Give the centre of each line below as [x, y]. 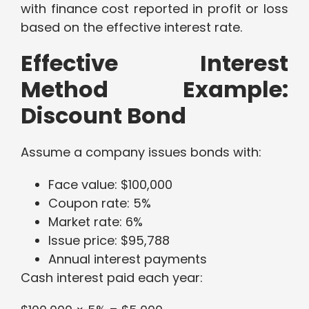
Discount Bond [103, 116]
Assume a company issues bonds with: [141, 152]
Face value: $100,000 [110, 185]
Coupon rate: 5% [100, 203]
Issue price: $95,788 [109, 241]
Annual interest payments [128, 259]
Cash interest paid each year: [112, 278]
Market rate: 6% [96, 222]
